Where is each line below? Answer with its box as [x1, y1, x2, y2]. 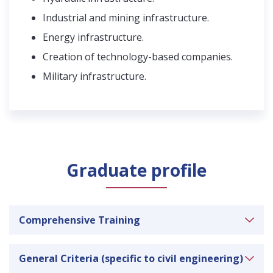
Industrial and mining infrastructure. [43, 10, 209, 24]
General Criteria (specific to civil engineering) [19, 251, 243, 265]
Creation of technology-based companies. [43, 49, 233, 63]
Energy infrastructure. [43, 30, 144, 44]
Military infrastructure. [43, 69, 146, 83]
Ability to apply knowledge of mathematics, [37, 250, 248, 264]
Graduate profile [66, 158, 207, 182]
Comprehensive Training [19, 213, 140, 227]
